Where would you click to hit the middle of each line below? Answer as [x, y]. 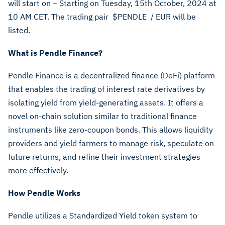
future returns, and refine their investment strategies [104, 157]
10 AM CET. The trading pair [59, 17]
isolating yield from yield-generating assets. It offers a [106, 102]
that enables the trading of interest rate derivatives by [106, 89]
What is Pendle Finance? [55, 53]
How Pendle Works [44, 193]
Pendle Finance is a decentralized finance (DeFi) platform [111, 75]
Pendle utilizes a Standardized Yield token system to [103, 215]
